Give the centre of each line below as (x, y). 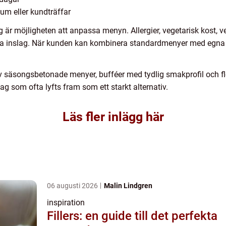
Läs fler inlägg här (113, 117)
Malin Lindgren (128, 186)
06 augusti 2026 (73, 186)
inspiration (66, 203)
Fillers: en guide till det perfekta (132, 216)
